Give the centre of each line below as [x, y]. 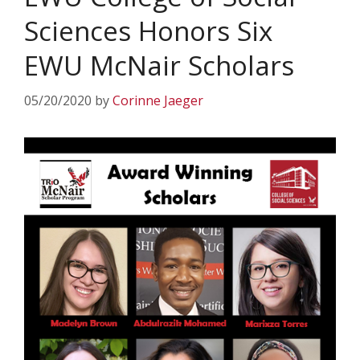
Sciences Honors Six [148, 31]
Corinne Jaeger [158, 100]
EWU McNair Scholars [159, 65]
